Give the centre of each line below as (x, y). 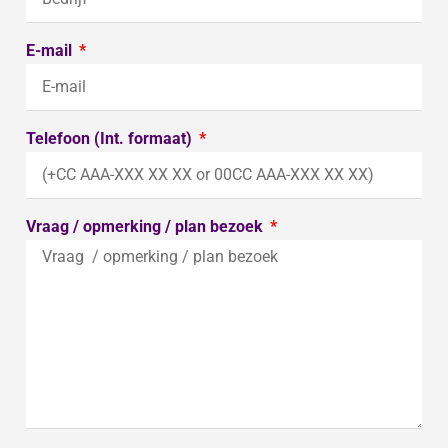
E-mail (51, 51)
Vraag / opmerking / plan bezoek (146, 227)
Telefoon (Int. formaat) (111, 139)
